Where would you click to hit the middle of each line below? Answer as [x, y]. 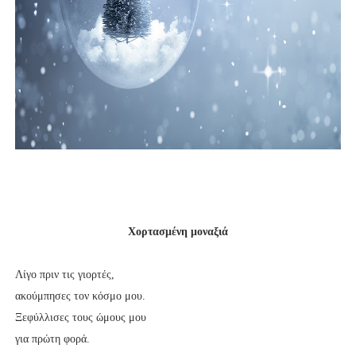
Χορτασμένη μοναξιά [178, 232]
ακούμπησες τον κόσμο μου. [80, 296]
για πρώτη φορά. [52, 339]
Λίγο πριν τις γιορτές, [64, 275]
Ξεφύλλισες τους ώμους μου [80, 317]
